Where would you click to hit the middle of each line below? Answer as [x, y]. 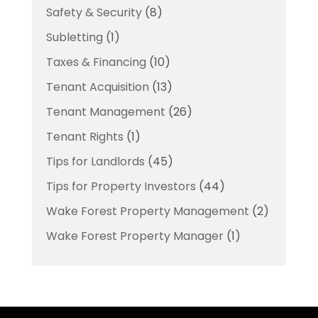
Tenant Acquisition [97, 87]
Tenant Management [105, 112]
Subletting [74, 37]
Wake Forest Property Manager [135, 236]
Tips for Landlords [95, 161]
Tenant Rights [84, 137]
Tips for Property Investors [121, 186]
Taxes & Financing [96, 62]
